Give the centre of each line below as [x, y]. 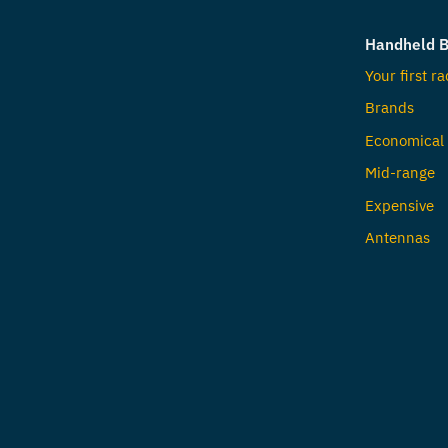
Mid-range [399, 172]
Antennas [397, 237]
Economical [404, 139]
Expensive [399, 204]
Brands [389, 107]
